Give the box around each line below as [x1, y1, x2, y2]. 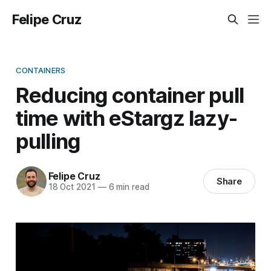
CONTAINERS [15, 65, 66, 75]
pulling [15, 128, 80, 154]
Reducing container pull [15, 82, 244, 108]
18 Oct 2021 [48, 182, 96, 192]
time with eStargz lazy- [15, 105, 238, 131]
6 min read [106, 182, 149, 192]
